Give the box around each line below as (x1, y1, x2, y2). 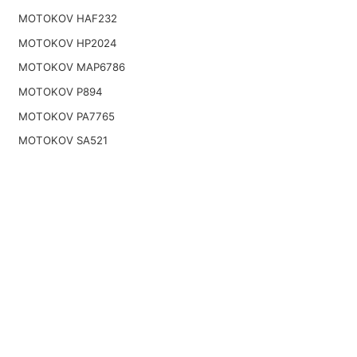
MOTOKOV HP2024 (18, 36, 117, 49)
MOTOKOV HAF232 (18, 12, 117, 25)
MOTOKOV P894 (18, 84, 103, 98)
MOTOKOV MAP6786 (18, 61, 125, 74)
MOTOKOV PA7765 (18, 109, 115, 123)
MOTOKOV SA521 (18, 134, 108, 147)
